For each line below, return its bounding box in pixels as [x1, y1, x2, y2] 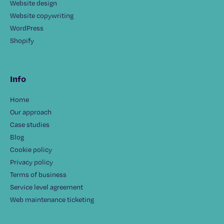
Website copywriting [10, 11, 73, 20]
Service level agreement [10, 183, 83, 191]
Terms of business [10, 170, 66, 179]
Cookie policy [10, 145, 52, 154]
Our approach [10, 108, 51, 116]
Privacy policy [10, 158, 53, 166]
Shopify [10, 36, 34, 45]
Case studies [10, 120, 49, 129]
